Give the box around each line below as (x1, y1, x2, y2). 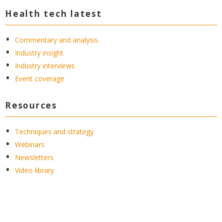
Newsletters (15, 153, 54, 163)
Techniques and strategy (15, 127, 94, 137)
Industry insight (15, 48, 63, 58)
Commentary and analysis (15, 35, 98, 45)
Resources (5, 99, 57, 111)
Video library (15, 166, 54, 175)
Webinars (15, 140, 45, 150)
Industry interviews (15, 61, 75, 71)
